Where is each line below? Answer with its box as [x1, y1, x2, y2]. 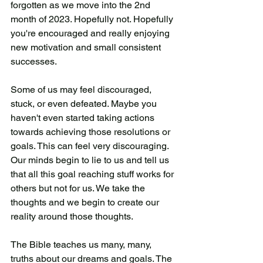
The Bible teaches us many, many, [11, 238, 154, 250]
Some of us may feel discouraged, [11, 83, 154, 95]
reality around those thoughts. [11, 210, 135, 222]
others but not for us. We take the [11, 182, 147, 194]
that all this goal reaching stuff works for [11, 168, 176, 180]
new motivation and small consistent [11, 41, 163, 53]
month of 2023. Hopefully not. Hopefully [11, 13, 176, 25]
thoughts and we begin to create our [11, 196, 161, 208]
